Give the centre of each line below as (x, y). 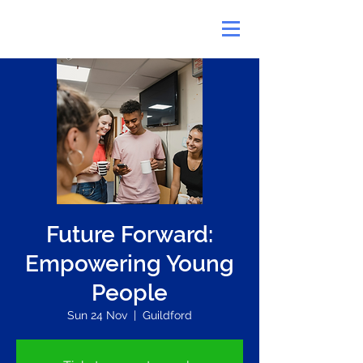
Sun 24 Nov (97, 315)
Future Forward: (130, 235)
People (130, 293)
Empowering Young (130, 264)
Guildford (167, 315)
